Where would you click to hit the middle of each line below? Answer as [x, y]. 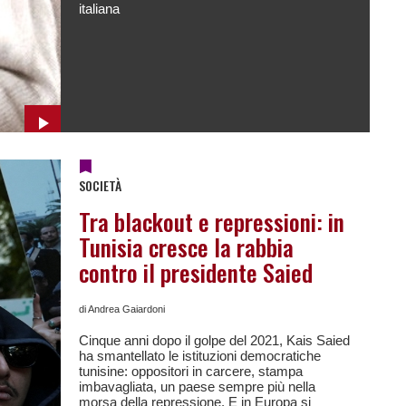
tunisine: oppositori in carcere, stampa [190, 371]
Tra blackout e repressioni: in [211, 222]
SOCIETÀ [100, 185]
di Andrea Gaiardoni [121, 309]
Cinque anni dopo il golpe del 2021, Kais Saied [214, 340]
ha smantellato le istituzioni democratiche [199, 356]
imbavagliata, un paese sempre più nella [197, 387]
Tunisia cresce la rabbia [186, 247]
